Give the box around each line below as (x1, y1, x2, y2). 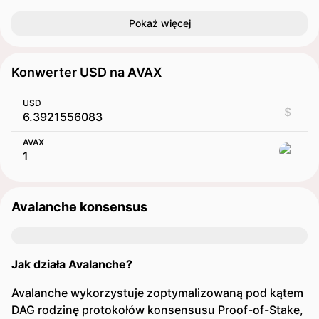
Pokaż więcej (128, 17, 191, 29)
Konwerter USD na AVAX (11, 65, 162, 80)
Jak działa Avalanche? (11, 257, 132, 271)
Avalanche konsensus (11, 199, 147, 214)
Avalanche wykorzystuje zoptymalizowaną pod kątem (11, 286, 303, 300)
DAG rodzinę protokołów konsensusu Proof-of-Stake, (11, 303, 303, 317)
